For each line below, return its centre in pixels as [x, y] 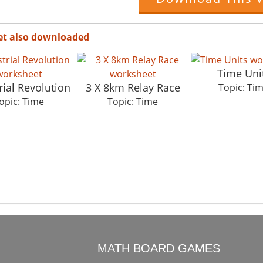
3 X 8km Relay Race [133, 87]
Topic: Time [133, 101]
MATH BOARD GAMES [159, 248]
